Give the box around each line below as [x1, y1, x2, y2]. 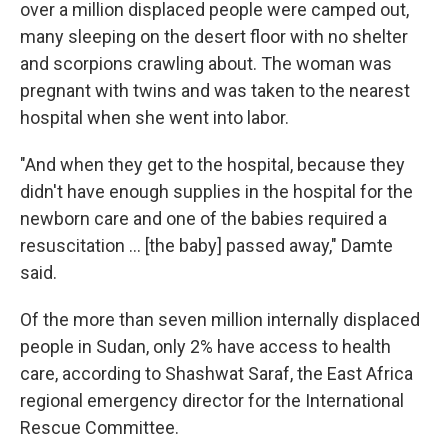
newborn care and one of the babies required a [20, 208, 387, 229]
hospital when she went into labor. [20, 107, 289, 128]
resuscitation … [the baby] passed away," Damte [20, 235, 393, 256]
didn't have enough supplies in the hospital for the [20, 181, 413, 202]
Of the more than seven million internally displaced [20, 309, 420, 330]
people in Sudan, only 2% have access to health [20, 336, 391, 357]
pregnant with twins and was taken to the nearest [20, 80, 410, 101]
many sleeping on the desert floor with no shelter [20, 26, 408, 47]
